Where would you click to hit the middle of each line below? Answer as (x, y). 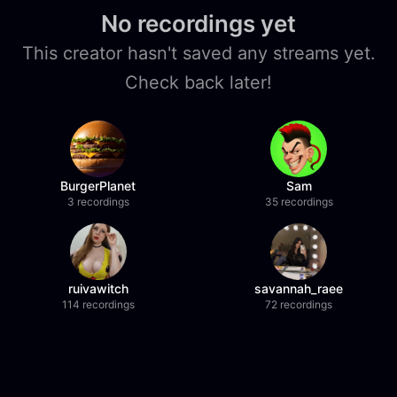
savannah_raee (299, 288)
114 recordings (98, 304)
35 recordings (299, 202)
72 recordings (299, 304)
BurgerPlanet (98, 186)
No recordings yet (198, 23)
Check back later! (198, 82)
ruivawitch (98, 288)
